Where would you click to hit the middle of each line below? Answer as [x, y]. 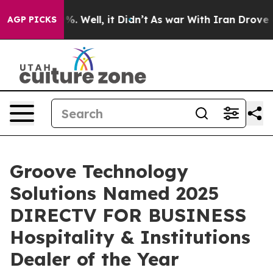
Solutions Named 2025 [114, 193]
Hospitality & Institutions [130, 237]
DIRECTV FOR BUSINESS [128, 215]
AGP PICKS [32, 19]
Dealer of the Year [94, 259]
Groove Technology [99, 171]
